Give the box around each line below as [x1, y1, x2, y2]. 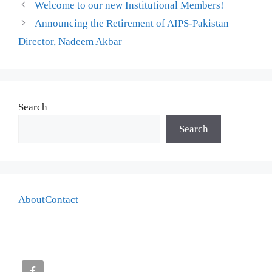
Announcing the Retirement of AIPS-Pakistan [35, 17, 229, 29]
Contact [45, 193, 78, 205]
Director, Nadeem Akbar [18, 35, 122, 47]
